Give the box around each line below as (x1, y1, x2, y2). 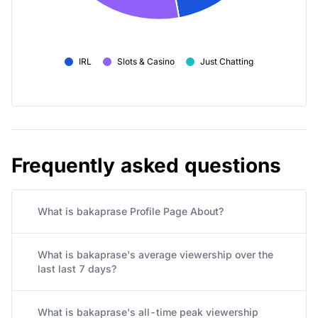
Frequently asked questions (11, 153, 281, 177)
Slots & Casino (117, 56, 175, 67)
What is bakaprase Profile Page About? (38, 205, 224, 217)
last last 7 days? (38, 263, 116, 275)
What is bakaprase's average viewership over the (38, 248, 273, 261)
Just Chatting (200, 56, 253, 67)
